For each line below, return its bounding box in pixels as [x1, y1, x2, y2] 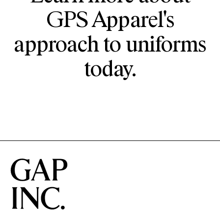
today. [83, 58, 137, 81]
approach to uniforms [14, 34, 206, 56]
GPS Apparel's [46, 9, 174, 32]
